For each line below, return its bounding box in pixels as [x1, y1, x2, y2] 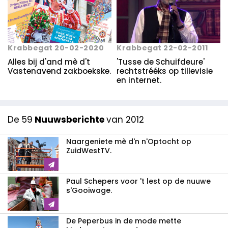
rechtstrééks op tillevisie [117, 65, 213, 76]
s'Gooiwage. [66, 185, 112, 195]
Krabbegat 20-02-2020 [8, 42, 104, 53]
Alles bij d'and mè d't [8, 56, 90, 67]
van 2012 [106, 113, 144, 126]
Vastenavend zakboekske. [8, 65, 111, 76]
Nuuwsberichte [33, 113, 106, 126]
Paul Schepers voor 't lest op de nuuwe [66, 176, 211, 186]
